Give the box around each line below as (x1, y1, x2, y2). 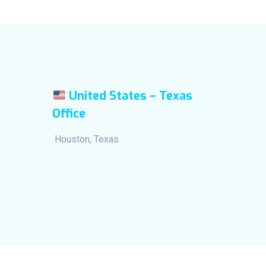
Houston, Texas (52, 133, 119, 145)
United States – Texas (68, 87, 192, 104)
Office (52, 105, 86, 122)
